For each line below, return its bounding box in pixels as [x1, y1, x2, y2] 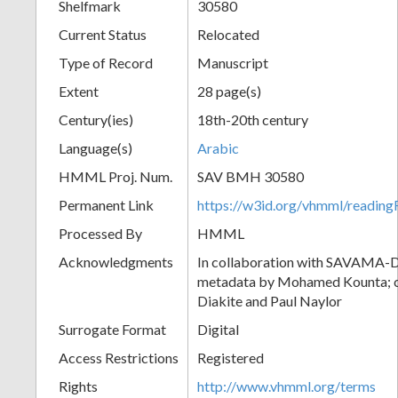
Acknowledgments [59, 252, 173, 270]
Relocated [197, 25, 259, 43]
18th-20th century [197, 110, 308, 128]
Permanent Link [59, 195, 154, 213]
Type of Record [59, 53, 153, 71]
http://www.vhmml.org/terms [197, 377, 376, 394]
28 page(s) [197, 82, 261, 99]
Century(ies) [59, 110, 133, 128]
